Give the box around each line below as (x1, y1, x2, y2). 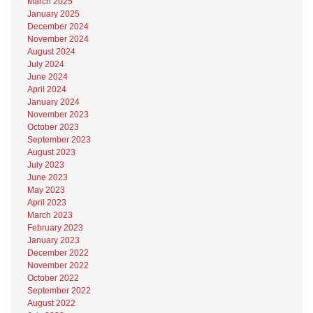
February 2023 (27, 223, 83, 233)
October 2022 (27, 273, 79, 283)
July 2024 (27, 59, 64, 69)
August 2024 (27, 47, 75, 57)
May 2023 (27, 185, 65, 195)
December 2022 (27, 248, 89, 258)
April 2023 (27, 198, 66, 208)
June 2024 (27, 72, 68, 82)
